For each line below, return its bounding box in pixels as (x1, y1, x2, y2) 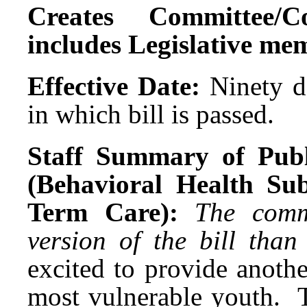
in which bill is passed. (27, 99, 274, 129)
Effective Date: (27, 71, 201, 101)
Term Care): (27, 197, 178, 227)
